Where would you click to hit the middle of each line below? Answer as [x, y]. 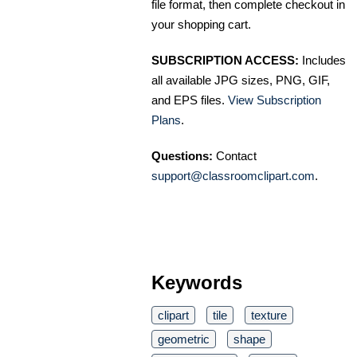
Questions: [182, 155]
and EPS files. [190, 100]
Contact [235, 155]
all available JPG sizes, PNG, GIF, [241, 80]
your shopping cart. [201, 24]
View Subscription [275, 100]
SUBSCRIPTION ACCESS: [225, 60]
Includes [322, 60]
